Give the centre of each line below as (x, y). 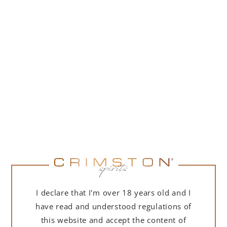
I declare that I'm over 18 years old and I (113, 193)
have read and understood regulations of (113, 206)
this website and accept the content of (113, 220)
